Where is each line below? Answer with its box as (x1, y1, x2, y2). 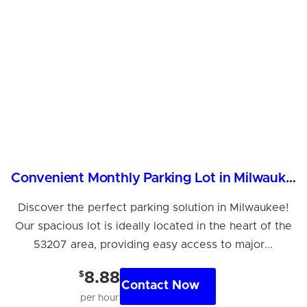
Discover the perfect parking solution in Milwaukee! (18, 201, 289, 213)
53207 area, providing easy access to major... (34, 238, 273, 250)
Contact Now (121, 280, 199, 293)
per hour (79, 293, 119, 303)
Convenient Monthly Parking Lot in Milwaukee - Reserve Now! (285, 171, 296, 185)
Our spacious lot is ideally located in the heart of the (14, 220, 292, 232)
